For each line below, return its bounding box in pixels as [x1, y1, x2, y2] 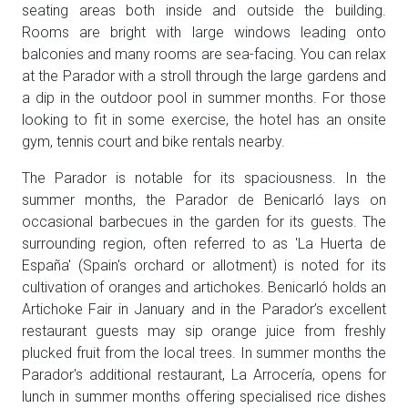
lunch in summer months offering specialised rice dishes [22, 388, 386, 406]
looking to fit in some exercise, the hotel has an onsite [22, 111, 386, 129]
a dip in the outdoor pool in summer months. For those [22, 89, 386, 107]
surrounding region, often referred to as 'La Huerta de [22, 235, 386, 253]
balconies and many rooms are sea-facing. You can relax [22, 46, 386, 64]
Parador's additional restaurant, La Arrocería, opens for [22, 366, 386, 384]
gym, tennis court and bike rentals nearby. [22, 133, 285, 151]
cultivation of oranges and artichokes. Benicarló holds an [22, 279, 386, 297]
